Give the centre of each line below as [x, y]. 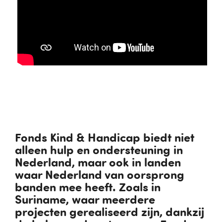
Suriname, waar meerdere [85, 201]
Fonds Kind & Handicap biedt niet [105, 139]
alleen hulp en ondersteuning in [99, 151]
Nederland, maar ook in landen [98, 164]
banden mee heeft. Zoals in [88, 188]
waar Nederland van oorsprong [100, 176]
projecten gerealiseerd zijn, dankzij [110, 213]
